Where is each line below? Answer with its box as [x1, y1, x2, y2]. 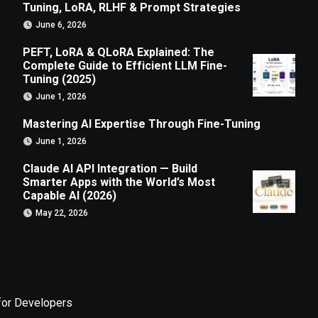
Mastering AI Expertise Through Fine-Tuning [23, 116, 261, 131]
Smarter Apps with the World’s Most [23, 175, 216, 189]
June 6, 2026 [35, 19, 87, 30]
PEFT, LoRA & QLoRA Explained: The [23, 45, 215, 59]
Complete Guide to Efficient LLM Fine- [23, 58, 228, 72]
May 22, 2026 [35, 207, 89, 218]
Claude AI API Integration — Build [23, 161, 198, 175]
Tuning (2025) [23, 72, 97, 86]
